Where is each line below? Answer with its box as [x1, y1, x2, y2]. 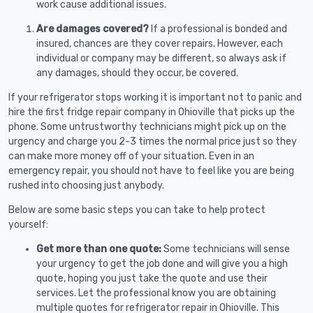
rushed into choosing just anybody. [8, 179, 164, 191]
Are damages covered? [36, 22, 149, 35]
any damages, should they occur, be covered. [36, 66, 238, 79]
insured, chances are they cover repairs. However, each [36, 37, 283, 50]
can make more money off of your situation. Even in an [8, 150, 254, 162]
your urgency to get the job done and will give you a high [36, 257, 288, 270]
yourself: [8, 218, 48, 231]
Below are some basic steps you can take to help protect [8, 203, 265, 216]
